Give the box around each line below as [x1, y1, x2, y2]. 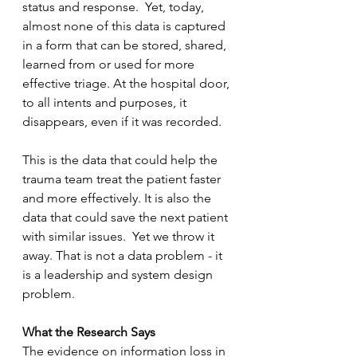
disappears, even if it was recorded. [22, 114, 225, 129]
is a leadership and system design [22, 267, 216, 282]
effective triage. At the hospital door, [22, 76, 233, 91]
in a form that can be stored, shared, [22, 37, 229, 53]
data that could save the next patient [22, 210, 231, 225]
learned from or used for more [22, 57, 198, 72]
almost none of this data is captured [22, 18, 229, 33]
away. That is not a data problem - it [22, 248, 226, 263]
